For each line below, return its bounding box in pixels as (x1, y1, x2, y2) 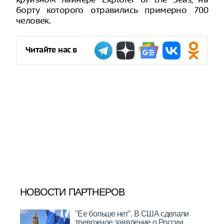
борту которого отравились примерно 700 (16, 4, 208, 15)
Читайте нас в (25, 45, 77, 55)
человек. (16, 15, 51, 26)
